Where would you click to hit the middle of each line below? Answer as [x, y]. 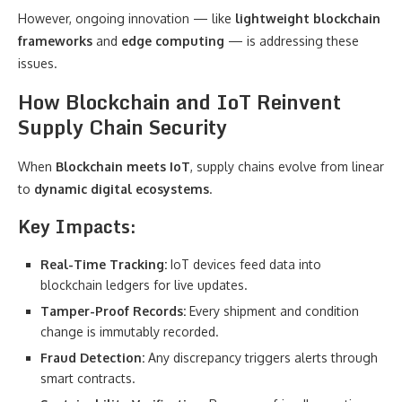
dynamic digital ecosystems [122, 189]
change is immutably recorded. [130, 332]
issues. [38, 63]
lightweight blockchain [308, 18]
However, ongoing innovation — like [127, 18]
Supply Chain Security [122, 127]
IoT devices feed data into [244, 264]
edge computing [173, 41]
